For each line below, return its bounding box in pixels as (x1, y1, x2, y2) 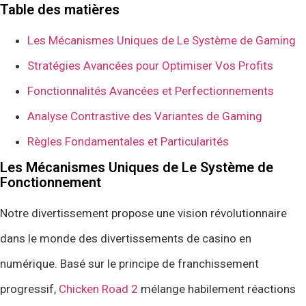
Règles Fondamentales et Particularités (27, 134, 229, 148)
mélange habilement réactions (138, 281, 296, 296)
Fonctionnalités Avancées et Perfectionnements (27, 83, 274, 98)
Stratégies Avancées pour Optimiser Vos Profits (27, 58, 273, 72)
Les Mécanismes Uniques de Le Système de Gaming (27, 33, 296, 47)
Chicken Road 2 (59, 281, 138, 296)
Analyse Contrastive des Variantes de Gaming (27, 109, 262, 123)
